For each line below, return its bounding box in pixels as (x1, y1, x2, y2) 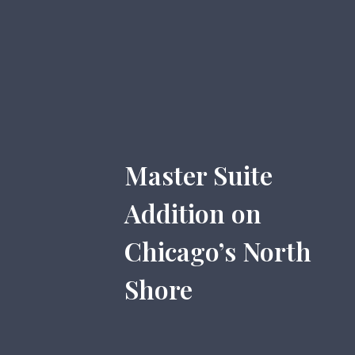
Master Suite (124, 158, 273, 192)
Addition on (124, 196, 261, 230)
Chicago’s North (124, 234, 311, 268)
